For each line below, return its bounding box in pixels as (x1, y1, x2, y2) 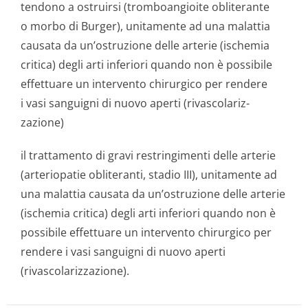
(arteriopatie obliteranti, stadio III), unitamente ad (21, 167, 277, 182)
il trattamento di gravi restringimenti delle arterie (21, 148, 276, 163)
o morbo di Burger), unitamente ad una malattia (21, 19, 270, 34)
